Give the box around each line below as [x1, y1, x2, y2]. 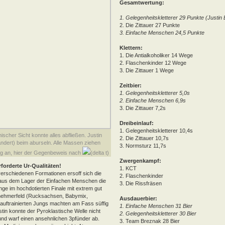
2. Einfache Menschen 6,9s [120, 97, 186, 103]
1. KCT [120, 165, 137, 171]
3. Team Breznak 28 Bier [120, 217, 180, 224]
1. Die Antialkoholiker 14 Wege [120, 52, 193, 58]
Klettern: [120, 44, 143, 51]
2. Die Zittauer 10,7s [120, 135, 169, 141]
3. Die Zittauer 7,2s [120, 104, 166, 111]
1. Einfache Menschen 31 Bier [120, 202, 192, 209]
